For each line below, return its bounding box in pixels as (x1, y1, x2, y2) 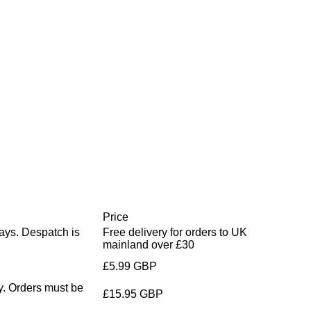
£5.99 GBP (103, 260, 157, 272)
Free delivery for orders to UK (103, 226, 247, 238)
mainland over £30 (103, 238, 194, 251)
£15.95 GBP (103, 287, 163, 300)
